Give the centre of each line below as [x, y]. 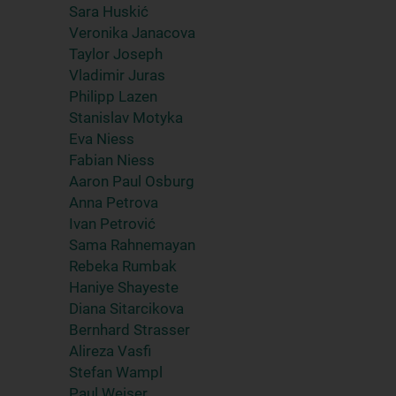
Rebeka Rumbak [123, 266]
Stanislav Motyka [126, 118]
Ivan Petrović [112, 224]
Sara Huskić [109, 11]
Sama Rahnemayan [132, 245]
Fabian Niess [112, 160]
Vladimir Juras [117, 75]
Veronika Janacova [132, 33]
